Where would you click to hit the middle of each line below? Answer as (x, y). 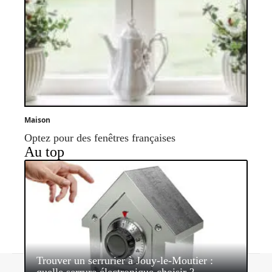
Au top (44, 152)
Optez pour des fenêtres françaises (100, 138)
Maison (37, 120)
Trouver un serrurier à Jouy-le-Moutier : (125, 261)
